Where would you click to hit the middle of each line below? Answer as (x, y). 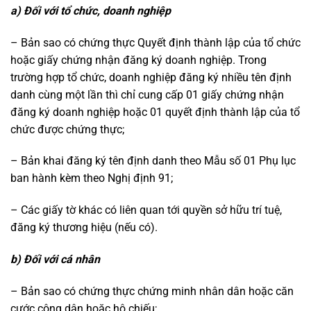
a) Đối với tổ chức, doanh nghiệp (91, 10)
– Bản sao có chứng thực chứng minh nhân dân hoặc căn (152, 291)
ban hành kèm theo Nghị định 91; (92, 178)
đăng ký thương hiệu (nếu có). (84, 228)
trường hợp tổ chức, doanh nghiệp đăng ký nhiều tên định (151, 77)
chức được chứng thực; (67, 129)
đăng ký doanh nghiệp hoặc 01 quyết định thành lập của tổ (155, 112)
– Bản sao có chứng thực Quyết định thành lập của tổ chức (155, 42)
